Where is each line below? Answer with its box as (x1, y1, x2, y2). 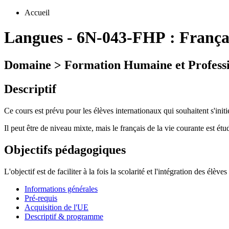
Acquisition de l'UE (25, 202, 88, 212)
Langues (4, 28, 63, 47)
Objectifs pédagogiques (4, 143, 126, 156)
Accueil (25, 8, 50, 17)
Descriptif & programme (25, 212, 103, 221)
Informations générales (25, 184, 98, 193)
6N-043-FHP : (77, 28, 179, 47)
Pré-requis (25, 193, 57, 202)
